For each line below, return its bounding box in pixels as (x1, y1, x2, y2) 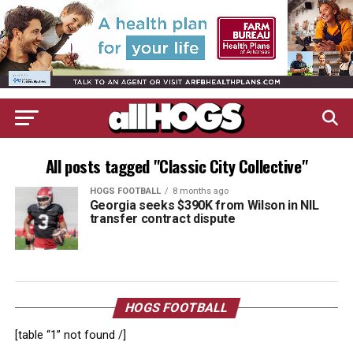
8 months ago (172, 186, 229, 196)
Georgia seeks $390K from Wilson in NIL (89, 198, 319, 213)
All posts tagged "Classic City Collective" (45, 154, 308, 178)
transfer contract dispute (89, 211, 236, 226)
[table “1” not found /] (14, 329, 126, 342)
